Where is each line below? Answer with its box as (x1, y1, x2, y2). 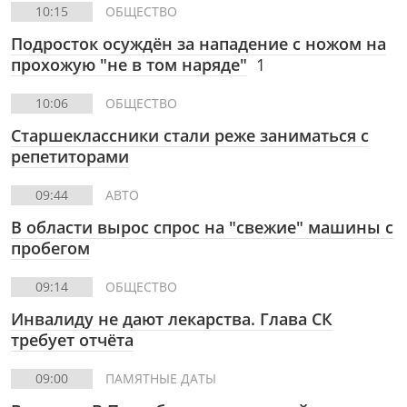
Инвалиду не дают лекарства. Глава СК (11, 308, 333, 330)
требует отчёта (11, 329, 134, 351)
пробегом (11, 237, 90, 259)
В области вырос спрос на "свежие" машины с (11, 216, 393, 238)
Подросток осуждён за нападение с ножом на (11, 33, 386, 55)
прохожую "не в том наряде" (11, 54, 247, 75)
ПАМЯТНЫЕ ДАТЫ (105, 370, 216, 387)
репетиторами (11, 145, 129, 167)
